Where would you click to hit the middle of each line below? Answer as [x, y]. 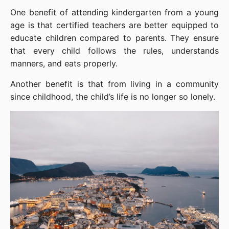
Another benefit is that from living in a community [114, 84]
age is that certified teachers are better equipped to [114, 25]
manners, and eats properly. [64, 64]
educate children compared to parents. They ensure [114, 38]
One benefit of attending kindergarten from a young [114, 13]
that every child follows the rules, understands [114, 51]
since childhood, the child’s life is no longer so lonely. [113, 97]
